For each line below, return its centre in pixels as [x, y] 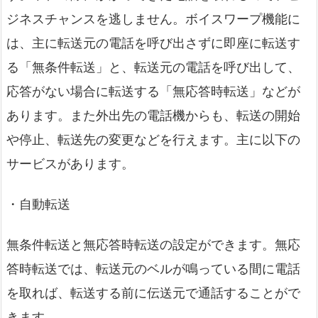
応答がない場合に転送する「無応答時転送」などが [153, 91]
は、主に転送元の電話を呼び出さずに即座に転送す [153, 43]
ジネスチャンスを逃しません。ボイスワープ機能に [153, 18]
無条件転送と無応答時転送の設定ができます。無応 [153, 245]
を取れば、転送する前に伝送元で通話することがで [153, 293]
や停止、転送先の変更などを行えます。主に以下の [153, 139]
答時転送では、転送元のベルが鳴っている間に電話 [153, 269]
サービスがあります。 [70, 163]
